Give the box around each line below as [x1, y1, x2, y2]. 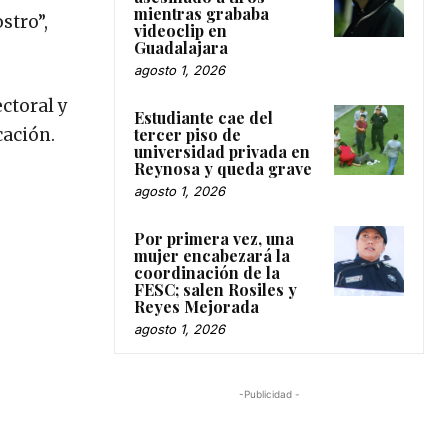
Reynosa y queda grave [134, 157, 312, 179]
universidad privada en [134, 140, 310, 162]
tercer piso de [134, 123, 241, 145]
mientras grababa [134, 2, 269, 24]
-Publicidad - [238, 387, 300, 400]
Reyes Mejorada [134, 295, 259, 317]
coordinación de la [134, 261, 280, 283]
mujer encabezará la [134, 244, 290, 266]
